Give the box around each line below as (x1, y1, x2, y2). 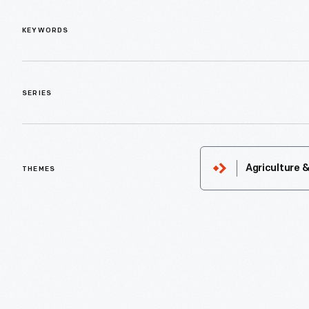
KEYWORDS (22, 27, 69, 35)
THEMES (22, 166, 56, 174)
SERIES (22, 90, 52, 98)
